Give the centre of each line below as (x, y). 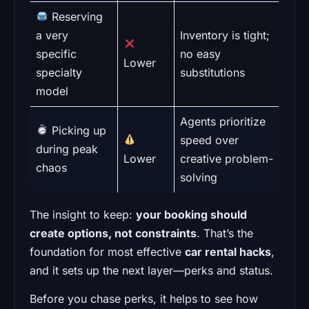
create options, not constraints (113, 233)
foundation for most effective (107, 251)
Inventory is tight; (225, 35)
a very (52, 35)
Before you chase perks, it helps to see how (144, 298)
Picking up (78, 130)
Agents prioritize (223, 121)
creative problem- (227, 158)
